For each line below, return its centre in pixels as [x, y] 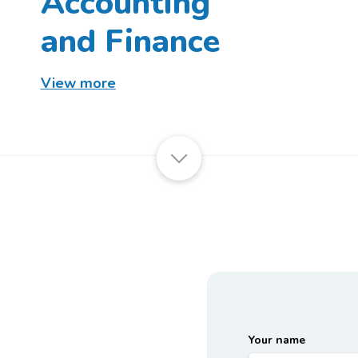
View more [78, 83]
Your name [277, 340]
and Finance [130, 41]
